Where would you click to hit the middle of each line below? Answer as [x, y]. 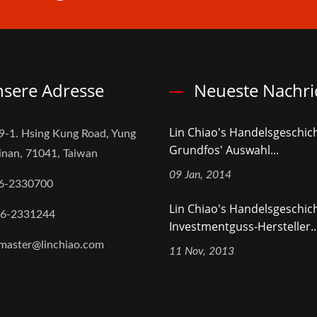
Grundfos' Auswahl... [224, 150]
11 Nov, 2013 [202, 252]
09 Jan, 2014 [200, 175]
